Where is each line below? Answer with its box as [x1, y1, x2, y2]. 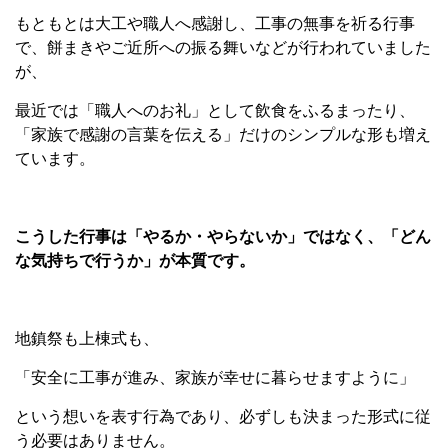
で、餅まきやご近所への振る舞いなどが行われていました [15, 38, 431, 56]
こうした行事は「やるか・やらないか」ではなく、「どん [15, 227, 431, 245]
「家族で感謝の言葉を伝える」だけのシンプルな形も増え [15, 125, 431, 143]
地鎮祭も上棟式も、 [15, 329, 159, 347]
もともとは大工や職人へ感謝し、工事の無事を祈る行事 [15, 14, 415, 32]
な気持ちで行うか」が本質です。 [15, 251, 255, 269]
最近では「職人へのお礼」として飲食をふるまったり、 [15, 101, 415, 119]
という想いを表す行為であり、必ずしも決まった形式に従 [15, 407, 431, 425]
